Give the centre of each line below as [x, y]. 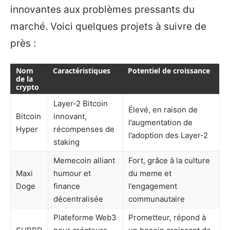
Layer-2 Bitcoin [81, 103]
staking [66, 142]
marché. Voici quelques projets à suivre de [108, 26]
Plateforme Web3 [85, 217]
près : [23, 43]
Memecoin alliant [84, 160]
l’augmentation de [160, 122]
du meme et [150, 173]
